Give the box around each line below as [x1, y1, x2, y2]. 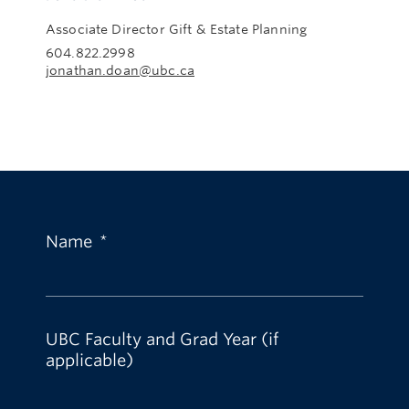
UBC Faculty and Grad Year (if [46, 329, 278, 349]
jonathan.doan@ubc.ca [46, 63, 194, 78]
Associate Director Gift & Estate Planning [46, 21, 308, 37]
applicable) [46, 350, 133, 370]
